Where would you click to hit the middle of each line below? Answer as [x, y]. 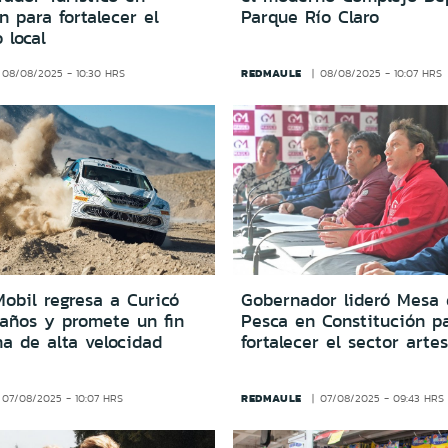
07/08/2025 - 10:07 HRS [63, 398]
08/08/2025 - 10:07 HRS [381, 74]
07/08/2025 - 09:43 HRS [382, 398]
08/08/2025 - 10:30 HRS [64, 74]
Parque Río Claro [309, 17]
